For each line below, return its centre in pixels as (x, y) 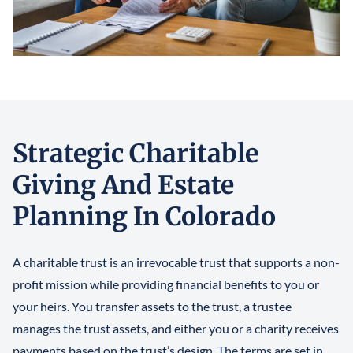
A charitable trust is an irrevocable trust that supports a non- (176, 262)
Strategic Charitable (136, 154)
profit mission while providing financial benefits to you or (166, 284)
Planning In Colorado (144, 217)
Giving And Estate (123, 186)
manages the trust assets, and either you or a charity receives (176, 329)
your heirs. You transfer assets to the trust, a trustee (152, 307)
